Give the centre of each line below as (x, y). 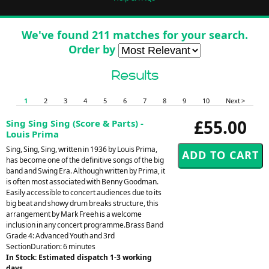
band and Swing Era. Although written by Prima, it (86, 171)
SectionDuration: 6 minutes (51, 246)
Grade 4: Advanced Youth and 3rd (60, 235)
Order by (93, 49)
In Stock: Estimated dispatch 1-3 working (79, 257)
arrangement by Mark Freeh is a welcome (74, 214)
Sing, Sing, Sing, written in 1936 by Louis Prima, (82, 149)
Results (134, 75)
